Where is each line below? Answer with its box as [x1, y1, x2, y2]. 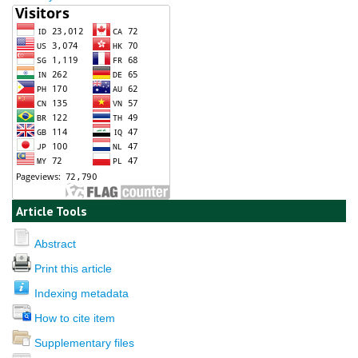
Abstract [34, 237, 76, 250]
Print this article [34, 261, 112, 275]
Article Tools [16, 203, 87, 220]
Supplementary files [34, 336, 134, 349]
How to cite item [34, 311, 115, 324]
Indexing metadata [34, 286, 129, 300]
